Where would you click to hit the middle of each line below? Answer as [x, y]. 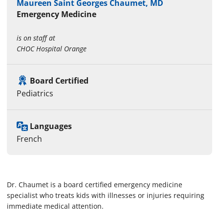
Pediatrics [35, 93]
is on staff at [36, 38]
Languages [51, 126]
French [29, 139]
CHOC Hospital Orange [52, 48]
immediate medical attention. [55, 206]
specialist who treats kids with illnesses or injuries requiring [106, 195]
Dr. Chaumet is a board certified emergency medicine [95, 184]
